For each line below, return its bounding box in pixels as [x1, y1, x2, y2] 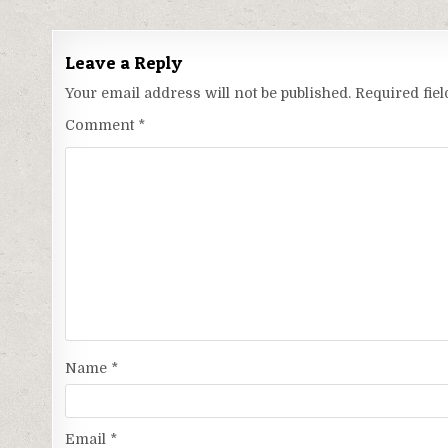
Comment [65, 117, 139, 134]
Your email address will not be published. [65, 85, 352, 102]
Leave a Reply [65, 52, 183, 74]
